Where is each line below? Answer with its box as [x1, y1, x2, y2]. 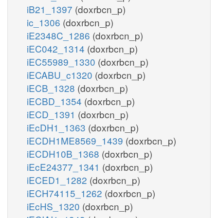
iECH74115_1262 [27, 186, 105, 200]
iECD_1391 [27, 107, 78, 121]
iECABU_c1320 [27, 68, 95, 81]
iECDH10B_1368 [27, 146, 102, 160]
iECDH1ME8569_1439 [27, 133, 126, 147]
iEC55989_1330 [27, 54, 98, 68]
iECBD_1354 [27, 94, 84, 108]
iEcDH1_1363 [27, 120, 88, 134]
